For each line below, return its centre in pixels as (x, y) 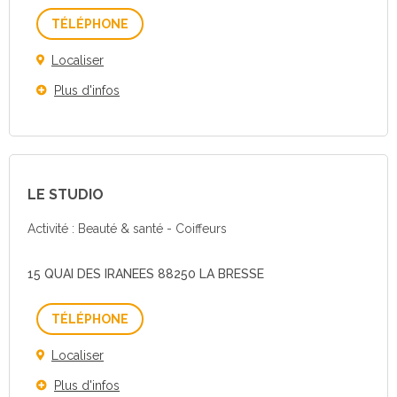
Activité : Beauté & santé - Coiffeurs (127, 229)
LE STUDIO (66, 195)
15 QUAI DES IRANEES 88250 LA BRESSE (146, 274)
